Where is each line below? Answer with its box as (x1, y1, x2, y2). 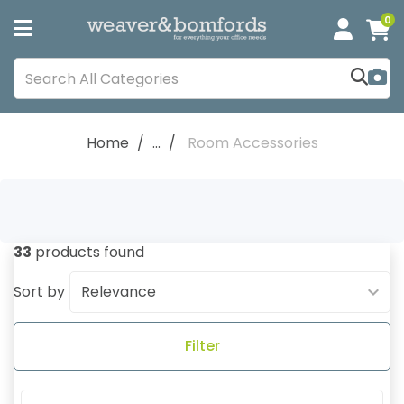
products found (32, 242, 144, 262)
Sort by (14, 281, 65, 302)
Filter (184, 335, 220, 356)
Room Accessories (187, 133, 318, 153)
